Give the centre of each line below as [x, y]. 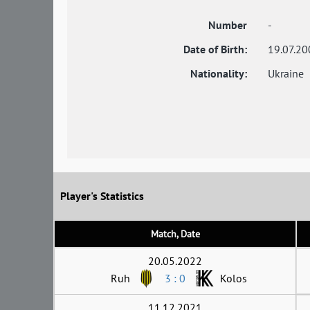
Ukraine [286, 74]
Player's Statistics [102, 196]
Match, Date [175, 234]
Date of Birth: [215, 49]
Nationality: [219, 74]
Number [228, 25]
